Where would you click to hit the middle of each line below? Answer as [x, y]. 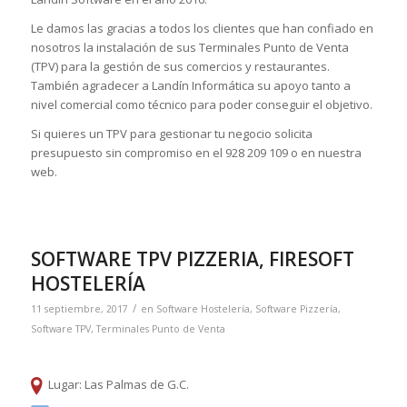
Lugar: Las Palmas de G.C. [119, 384]
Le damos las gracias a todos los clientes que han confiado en [202, 29]
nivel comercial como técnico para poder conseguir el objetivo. [201, 105]
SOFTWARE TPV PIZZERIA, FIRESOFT [192, 258]
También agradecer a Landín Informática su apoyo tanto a [190, 86]
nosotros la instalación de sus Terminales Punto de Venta [189, 48]
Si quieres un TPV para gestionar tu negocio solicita [171, 134]
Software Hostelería [203, 308]
